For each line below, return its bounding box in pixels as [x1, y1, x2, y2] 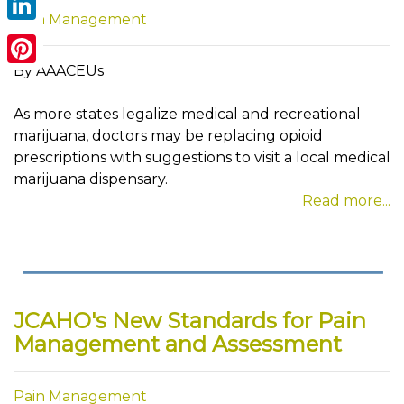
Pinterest [7, 69, 74, 86]
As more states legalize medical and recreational [14, 106, 361, 123]
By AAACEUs [14, 62, 104, 79]
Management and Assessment [14, 331, 342, 358]
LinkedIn [7, 25, 70, 42]
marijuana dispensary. [14, 170, 168, 188]
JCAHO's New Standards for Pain [14, 308, 366, 335]
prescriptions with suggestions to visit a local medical [14, 149, 390, 166]
